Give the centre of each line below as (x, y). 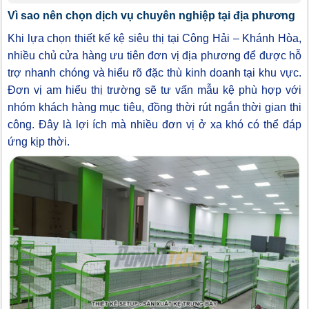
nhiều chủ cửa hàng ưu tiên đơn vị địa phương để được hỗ (154, 55)
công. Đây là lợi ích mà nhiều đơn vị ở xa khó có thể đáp (154, 124)
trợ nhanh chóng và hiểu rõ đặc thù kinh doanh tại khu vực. (154, 72)
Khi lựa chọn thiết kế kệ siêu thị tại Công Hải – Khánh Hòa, (154, 38)
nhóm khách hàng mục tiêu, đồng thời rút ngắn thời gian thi (154, 107)
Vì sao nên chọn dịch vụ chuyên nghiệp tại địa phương (151, 15)
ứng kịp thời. (39, 141)
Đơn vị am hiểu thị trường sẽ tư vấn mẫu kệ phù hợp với (154, 90)
